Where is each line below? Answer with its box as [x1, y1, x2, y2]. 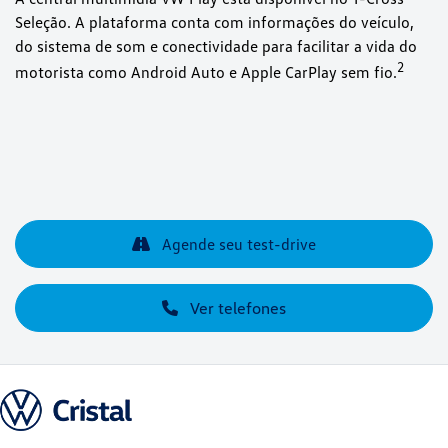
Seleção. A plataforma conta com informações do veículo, [15, 11, 414, 32]
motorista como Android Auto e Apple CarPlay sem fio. [15, 62, 397, 83]
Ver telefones [186, 298, 286, 319]
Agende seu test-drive [158, 234, 316, 255]
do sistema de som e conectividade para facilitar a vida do [15, 35, 417, 56]
